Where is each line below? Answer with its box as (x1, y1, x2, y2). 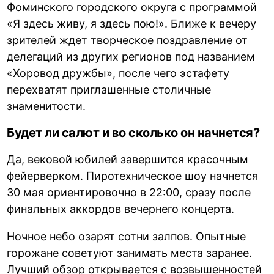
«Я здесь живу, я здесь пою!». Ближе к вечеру (7, 17, 257, 30)
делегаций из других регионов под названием (7, 50, 256, 63)
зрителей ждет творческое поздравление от (7, 33, 248, 46)
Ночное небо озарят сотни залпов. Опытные (7, 229, 246, 243)
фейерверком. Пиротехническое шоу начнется (7, 169, 259, 182)
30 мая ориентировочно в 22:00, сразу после (7, 185, 251, 199)
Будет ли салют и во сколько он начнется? (7, 125, 260, 140)
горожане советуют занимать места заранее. (7, 246, 253, 259)
